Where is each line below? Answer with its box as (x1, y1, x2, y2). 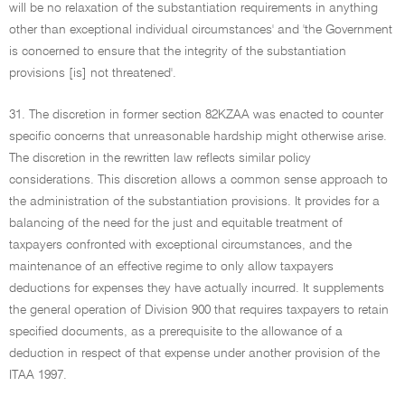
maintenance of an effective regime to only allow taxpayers (9, 260, 334, 273)
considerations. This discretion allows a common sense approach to (9, 174, 388, 186)
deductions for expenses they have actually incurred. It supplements (9, 282, 384, 295)
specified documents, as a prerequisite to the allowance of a (9, 325, 343, 338)
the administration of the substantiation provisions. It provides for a (9, 195, 380, 208)
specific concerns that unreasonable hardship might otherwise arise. (9, 130, 387, 143)
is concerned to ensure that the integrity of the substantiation (9, 45, 346, 58)
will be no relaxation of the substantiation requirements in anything (9, 2, 378, 14)
